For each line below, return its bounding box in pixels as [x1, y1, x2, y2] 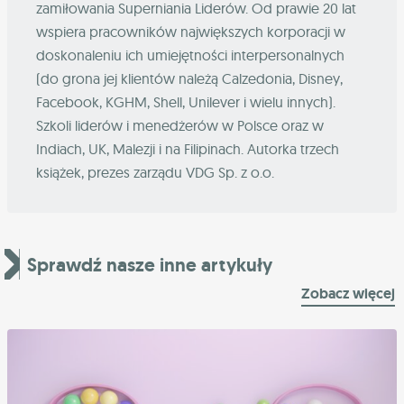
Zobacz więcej [301, 283, 395, 303]
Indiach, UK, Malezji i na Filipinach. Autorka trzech [36, 139, 339, 158]
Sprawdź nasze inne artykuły [27, 251, 272, 278]
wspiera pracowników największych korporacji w [36, 22, 345, 41]
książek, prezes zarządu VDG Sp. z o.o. [36, 162, 274, 181]
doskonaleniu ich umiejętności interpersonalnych [36, 45, 344, 64]
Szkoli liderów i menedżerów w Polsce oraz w [36, 115, 324, 134]
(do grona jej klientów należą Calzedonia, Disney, [36, 69, 343, 87]
